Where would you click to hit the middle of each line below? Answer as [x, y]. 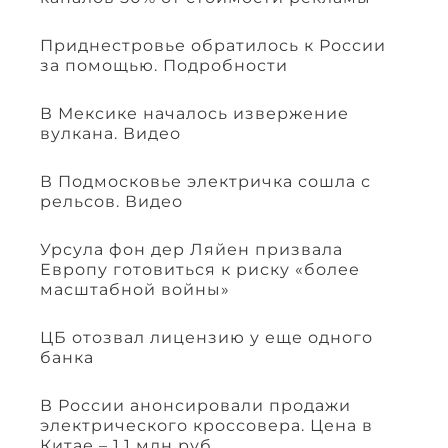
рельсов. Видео [111, 202]
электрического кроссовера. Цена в [206, 426]
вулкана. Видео [110, 134]
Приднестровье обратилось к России [213, 46]
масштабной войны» [135, 290]
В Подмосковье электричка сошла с [205, 182]
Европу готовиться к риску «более [200, 270]
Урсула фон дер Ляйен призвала [191, 250]
